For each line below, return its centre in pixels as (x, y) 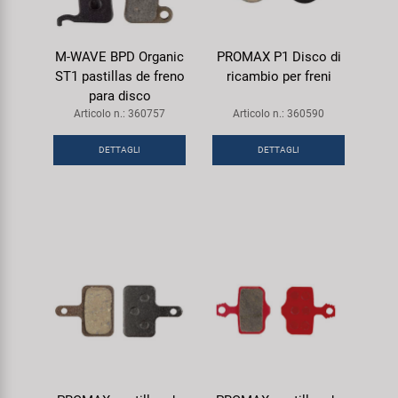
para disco (119, 96)
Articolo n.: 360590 (279, 113)
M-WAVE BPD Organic (119, 56)
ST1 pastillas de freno (119, 76)
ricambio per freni (279, 76)
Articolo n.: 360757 (119, 113)
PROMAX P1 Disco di (279, 56)
